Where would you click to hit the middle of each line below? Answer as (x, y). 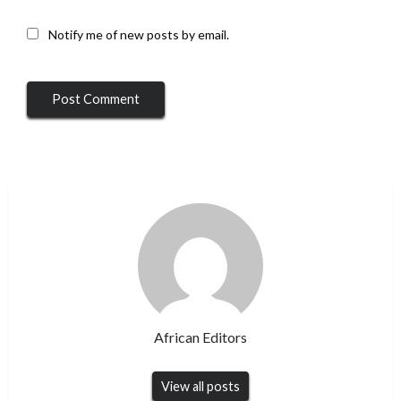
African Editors (200, 337)
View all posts (200, 387)
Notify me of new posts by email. (139, 35)
